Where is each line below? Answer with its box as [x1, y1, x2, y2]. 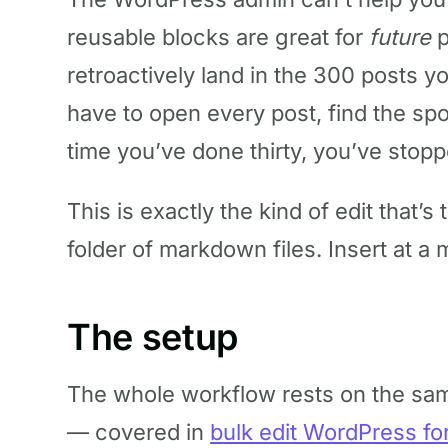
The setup [67, 314, 238, 359]
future [369, 24, 432, 51]
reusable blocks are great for [67, 24, 370, 51]
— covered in [67, 418, 211, 445]
